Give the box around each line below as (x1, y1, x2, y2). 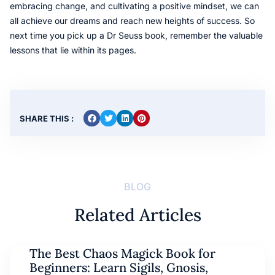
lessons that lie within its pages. (10, 45, 136, 56)
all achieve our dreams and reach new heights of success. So (10, 15, 255, 26)
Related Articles (74, 204, 201, 227)
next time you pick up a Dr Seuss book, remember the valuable (10, 30, 263, 41)
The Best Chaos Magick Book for (29, 246, 215, 261)
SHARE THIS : (20, 113, 74, 123)
